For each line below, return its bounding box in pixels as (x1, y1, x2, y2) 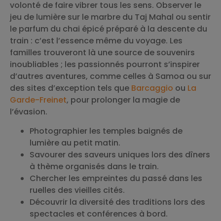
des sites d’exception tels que (10, 82, 131, 94)
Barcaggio (131, 82, 173, 94)
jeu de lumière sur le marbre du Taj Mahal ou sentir (10, 11, 211, 23)
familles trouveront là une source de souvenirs (10, 47, 195, 59)
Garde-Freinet (10, 94, 67, 106)
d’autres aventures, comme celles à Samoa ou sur (10, 71, 211, 82)
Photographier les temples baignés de (30, 125, 183, 137)
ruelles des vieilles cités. (30, 184, 125, 196)
